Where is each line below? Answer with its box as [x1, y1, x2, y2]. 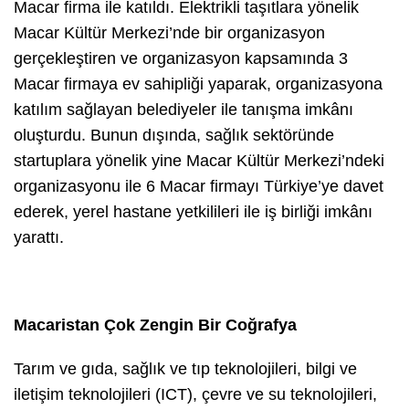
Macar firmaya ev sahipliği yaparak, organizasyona [14, 75, 383, 94]
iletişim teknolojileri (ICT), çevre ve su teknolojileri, [14, 385, 377, 404]
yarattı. [14, 228, 68, 247]
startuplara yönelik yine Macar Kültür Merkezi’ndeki [14, 152, 384, 171]
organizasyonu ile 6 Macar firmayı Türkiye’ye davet [14, 177, 383, 196]
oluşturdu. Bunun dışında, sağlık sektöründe [14, 126, 334, 145]
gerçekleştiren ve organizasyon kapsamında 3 [14, 49, 348, 68]
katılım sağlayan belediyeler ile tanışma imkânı [14, 100, 353, 120]
